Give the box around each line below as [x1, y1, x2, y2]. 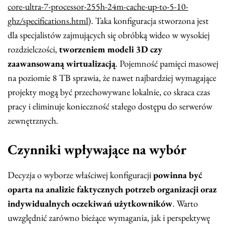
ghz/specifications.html [8, 15, 88, 27]
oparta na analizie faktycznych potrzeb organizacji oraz [8, 183, 217, 195]
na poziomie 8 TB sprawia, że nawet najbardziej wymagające [8, 72, 216, 84]
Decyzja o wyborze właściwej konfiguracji [8, 169, 153, 181]
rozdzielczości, [8, 43, 57, 55]
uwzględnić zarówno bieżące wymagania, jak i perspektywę [8, 212, 210, 224]
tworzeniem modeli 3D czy [57, 43, 162, 55]
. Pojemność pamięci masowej [116, 58, 218, 70]
